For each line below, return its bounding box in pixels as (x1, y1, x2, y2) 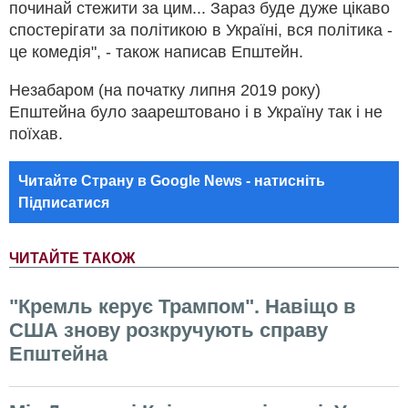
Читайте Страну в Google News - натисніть (18, 172, 325, 189)
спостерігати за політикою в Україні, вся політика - (9, 20, 393, 39)
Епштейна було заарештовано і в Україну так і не (9, 102, 382, 121)
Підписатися (18, 194, 109, 210)
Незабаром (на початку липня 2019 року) (9, 80, 321, 99)
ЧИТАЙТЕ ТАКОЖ (9, 250, 135, 266)
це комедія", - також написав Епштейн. (9, 42, 303, 61)
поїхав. (9, 124, 63, 143)
